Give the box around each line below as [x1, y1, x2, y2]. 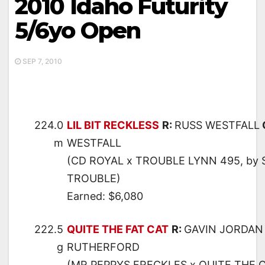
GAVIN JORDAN [184, 223, 263, 236]
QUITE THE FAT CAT [67, 223, 169, 236]
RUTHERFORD [67, 241, 140, 254]
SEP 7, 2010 [21, 57, 62, 66]
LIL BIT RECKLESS [67, 119, 159, 132]
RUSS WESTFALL [174, 119, 260, 132]
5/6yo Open [15, 17, 141, 45]
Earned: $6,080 [67, 190, 143, 203]
